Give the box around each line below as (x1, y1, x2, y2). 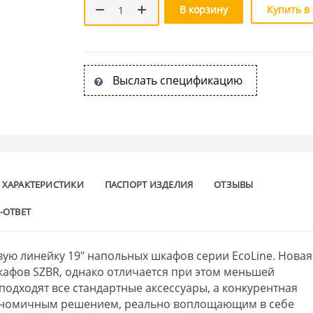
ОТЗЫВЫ (214, 177, 254, 191)
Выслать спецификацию (112, 72, 242, 88)
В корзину (179, 2, 228, 16)
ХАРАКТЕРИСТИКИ (1, 177, 84, 191)
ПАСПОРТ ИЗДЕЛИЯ (104, 177, 194, 191)
